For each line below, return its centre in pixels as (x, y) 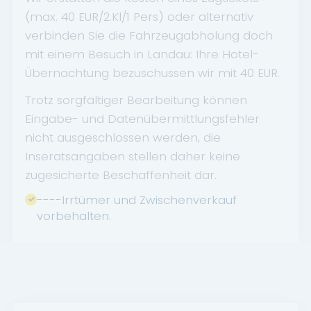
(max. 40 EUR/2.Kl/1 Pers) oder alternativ (139, 16)
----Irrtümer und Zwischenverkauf (137, 200)
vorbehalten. (74, 216)
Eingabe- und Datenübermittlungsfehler (142, 119)
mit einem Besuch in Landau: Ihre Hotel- (142, 54)
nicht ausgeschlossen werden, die (123, 138)
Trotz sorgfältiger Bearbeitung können (136, 100)
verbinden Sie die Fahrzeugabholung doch (149, 35)
